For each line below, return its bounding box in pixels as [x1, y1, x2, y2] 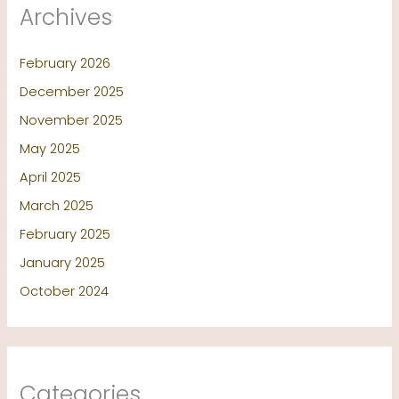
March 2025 [20, 196, 94, 215]
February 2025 [20, 224, 111, 243]
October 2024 [20, 281, 110, 300]
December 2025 [20, 83, 125, 102]
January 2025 [20, 253, 106, 272]
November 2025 [20, 111, 124, 130]
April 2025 [20, 167, 82, 186]
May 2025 [20, 140, 81, 159]
